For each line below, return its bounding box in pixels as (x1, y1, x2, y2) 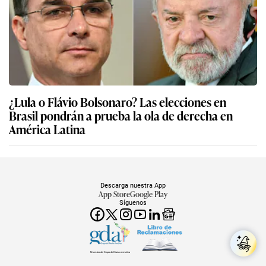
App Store (99, 188, 130, 200)
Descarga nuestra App (100, 181, 166, 190)
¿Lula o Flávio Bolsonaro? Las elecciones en (9, 93, 226, 111)
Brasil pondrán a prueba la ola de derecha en (9, 106, 233, 125)
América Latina (9, 120, 85, 138)
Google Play (130, 188, 167, 200)
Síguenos (119, 198, 147, 207)
